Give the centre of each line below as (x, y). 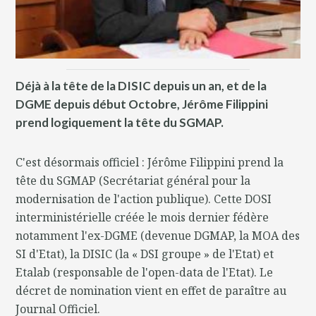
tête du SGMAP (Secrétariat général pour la (133, 181)
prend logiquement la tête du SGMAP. (120, 123)
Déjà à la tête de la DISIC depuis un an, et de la (141, 86)
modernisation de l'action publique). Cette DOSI (144, 199)
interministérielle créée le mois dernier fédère (142, 218)
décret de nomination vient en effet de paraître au (151, 291)
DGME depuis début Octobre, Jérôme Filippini (142, 104)
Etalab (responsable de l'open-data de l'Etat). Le (145, 273)
